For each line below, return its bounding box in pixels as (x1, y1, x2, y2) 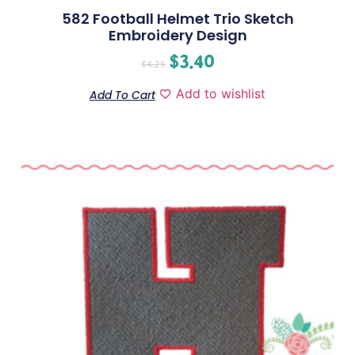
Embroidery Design (108, 25, 247, 45)
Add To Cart (90, 86, 155, 103)
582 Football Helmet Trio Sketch (61, 8, 294, 29)
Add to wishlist (176, 85, 265, 101)
